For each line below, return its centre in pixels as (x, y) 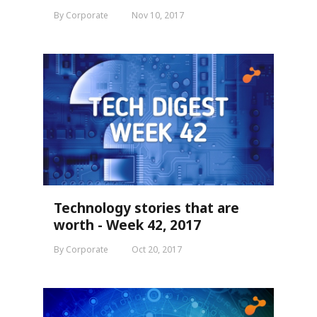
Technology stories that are (146, 208)
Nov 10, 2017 (158, 15)
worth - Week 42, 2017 (127, 225)
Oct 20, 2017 (157, 250)
